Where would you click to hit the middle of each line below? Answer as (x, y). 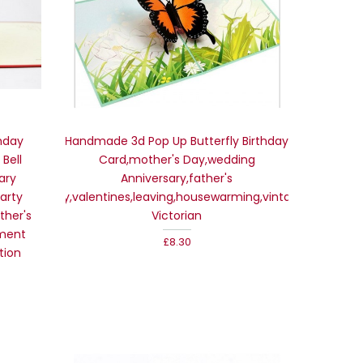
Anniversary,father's (177, 178)
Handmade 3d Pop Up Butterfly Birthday (177, 141)
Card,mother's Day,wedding (177, 159)
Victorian (177, 215)
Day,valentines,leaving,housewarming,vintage (177, 196)
